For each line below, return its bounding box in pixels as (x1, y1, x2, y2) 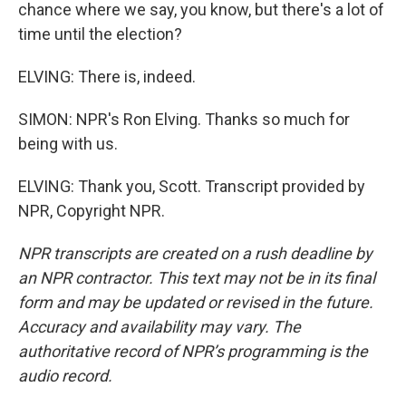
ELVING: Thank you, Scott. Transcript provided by (18, 177, 365, 196)
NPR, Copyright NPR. (18, 201, 165, 220)
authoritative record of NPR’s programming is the (18, 342, 368, 361)
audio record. (18, 366, 112, 385)
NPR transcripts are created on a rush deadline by (18, 244, 372, 263)
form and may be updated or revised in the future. (18, 293, 373, 312)
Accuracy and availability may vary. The (18, 317, 301, 336)
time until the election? (18, 24, 182, 43)
